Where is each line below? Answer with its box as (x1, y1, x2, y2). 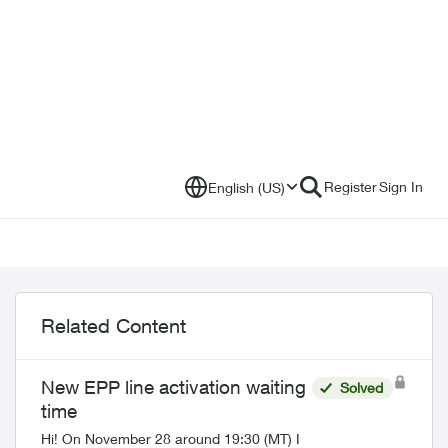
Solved (339, 379, 383, 396)
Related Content (41, 314, 186, 337)
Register (324, 178, 377, 195)
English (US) (208, 178, 285, 196)
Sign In (379, 178, 423, 195)
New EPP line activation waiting (41, 376, 306, 398)
